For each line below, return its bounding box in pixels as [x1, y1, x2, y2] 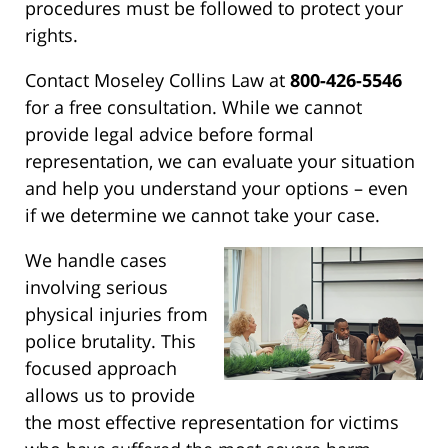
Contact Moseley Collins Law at [25, 68, 290, 93]
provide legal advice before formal [25, 122, 314, 147]
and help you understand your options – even [25, 176, 408, 201]
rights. [25, 23, 78, 48]
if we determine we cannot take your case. [25, 203, 380, 228]
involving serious [25, 275, 168, 300]
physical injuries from [25, 302, 208, 327]
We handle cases [25, 248, 167, 273]
